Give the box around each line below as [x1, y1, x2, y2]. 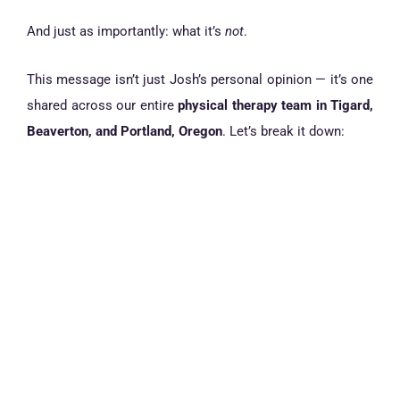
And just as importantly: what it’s [27, 22, 225, 39]
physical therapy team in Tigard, [178, 97, 373, 114]
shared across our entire [27, 97, 178, 114]
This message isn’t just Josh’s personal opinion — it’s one [27, 71, 373, 88]
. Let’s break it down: [222, 123, 345, 140]
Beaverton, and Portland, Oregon [27, 123, 222, 140]
